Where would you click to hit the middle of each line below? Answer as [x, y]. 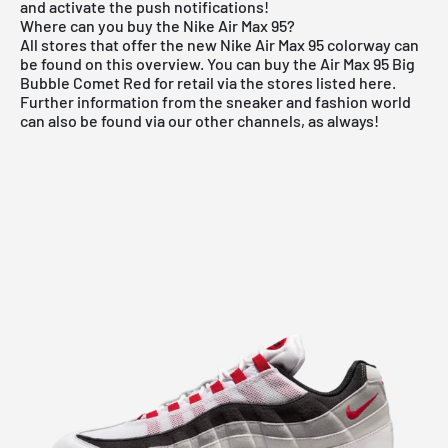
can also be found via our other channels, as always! [199, 120]
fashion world [363, 101]
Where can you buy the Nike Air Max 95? [159, 25]
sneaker [254, 101]
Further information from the [123, 101]
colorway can [371, 44]
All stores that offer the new [120, 44]
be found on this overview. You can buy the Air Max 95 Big [217, 63]
